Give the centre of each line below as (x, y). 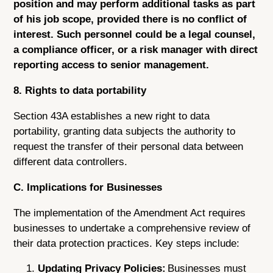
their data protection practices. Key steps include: (127, 243)
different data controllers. (71, 161)
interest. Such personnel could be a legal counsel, (135, 35)
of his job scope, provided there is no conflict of (130, 19)
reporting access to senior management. (112, 65)
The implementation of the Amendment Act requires (130, 213)
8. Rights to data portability (80, 91)
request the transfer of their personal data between (129, 146)
